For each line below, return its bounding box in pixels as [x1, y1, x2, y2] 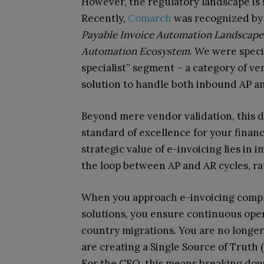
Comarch [128, 11, 171, 25]
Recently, [81, 11, 128, 25]
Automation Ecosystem [81, 44, 190, 58]
